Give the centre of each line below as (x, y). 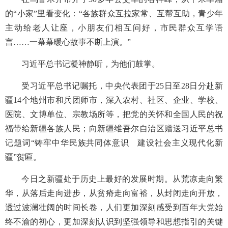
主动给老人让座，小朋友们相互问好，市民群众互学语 (114, 28)
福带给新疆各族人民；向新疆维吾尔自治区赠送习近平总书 (114, 129)
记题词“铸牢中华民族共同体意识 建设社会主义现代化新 (114, 143)
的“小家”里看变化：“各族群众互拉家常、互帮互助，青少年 (114, 13)
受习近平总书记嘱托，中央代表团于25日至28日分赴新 (122, 86)
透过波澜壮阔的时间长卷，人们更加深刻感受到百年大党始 (114, 207)
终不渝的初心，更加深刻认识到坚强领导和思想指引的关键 (114, 222)
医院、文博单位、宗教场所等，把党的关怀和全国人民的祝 (114, 114)
